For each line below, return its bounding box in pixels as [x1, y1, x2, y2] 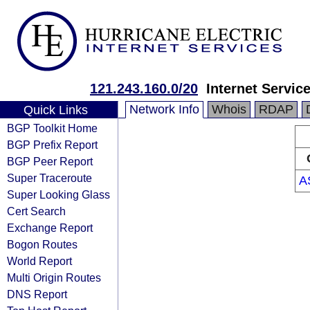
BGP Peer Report [7, 155, 93, 167]
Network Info [129, 102, 199, 116]
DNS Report [7, 288, 67, 300]
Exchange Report [7, 221, 93, 234]
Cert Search [7, 205, 66, 217]
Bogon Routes [7, 238, 77, 250]
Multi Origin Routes [7, 271, 101, 284]
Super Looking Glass [7, 188, 110, 201]
